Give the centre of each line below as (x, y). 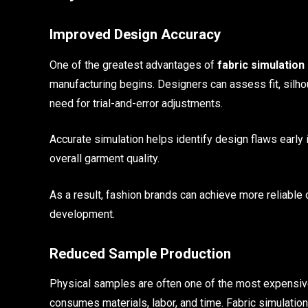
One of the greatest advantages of (133, 65)
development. (82, 214)
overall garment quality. (104, 159)
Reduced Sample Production (140, 253)
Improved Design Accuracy (135, 35)
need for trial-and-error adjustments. (136, 103)
